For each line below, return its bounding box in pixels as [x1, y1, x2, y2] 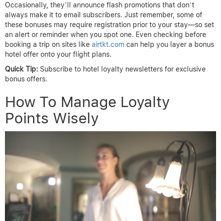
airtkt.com [92, 40, 124, 48]
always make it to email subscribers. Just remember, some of [5, 10, 202, 19]
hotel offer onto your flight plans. [5, 50, 111, 58]
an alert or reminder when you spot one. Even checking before [5, 30, 206, 38]
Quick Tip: [5, 65, 38, 73]
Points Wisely [5, 109, 99, 127]
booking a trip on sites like [5, 40, 92, 48]
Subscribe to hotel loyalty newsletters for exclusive [38, 65, 206, 73]
